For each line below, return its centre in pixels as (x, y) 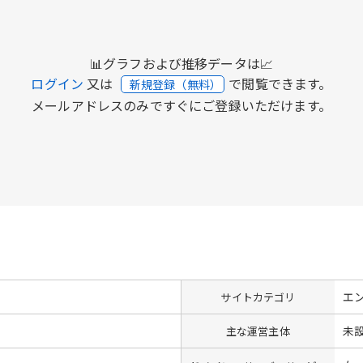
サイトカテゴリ (258, 297)
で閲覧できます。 (280, 83)
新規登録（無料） (177, 84)
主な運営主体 (258, 331)
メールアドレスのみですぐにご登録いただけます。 (181, 105)
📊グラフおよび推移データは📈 (181, 63)
